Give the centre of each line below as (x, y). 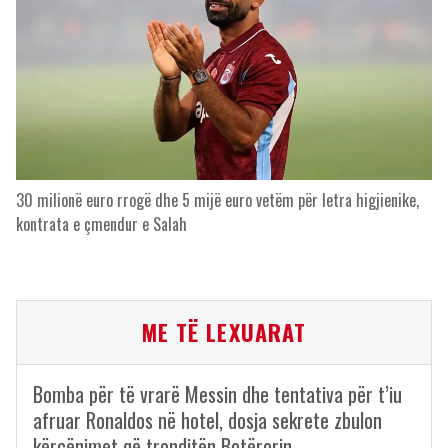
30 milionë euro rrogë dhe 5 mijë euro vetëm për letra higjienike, (217, 200)
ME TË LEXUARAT (224, 332)
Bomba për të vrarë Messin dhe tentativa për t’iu (217, 394)
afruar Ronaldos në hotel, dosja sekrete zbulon (207, 420)
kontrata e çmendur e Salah (101, 224)
